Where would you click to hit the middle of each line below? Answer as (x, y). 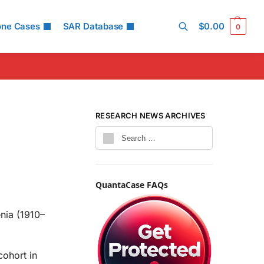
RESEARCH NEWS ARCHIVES (151, 115)
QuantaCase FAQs (132, 185)
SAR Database (93, 26)
